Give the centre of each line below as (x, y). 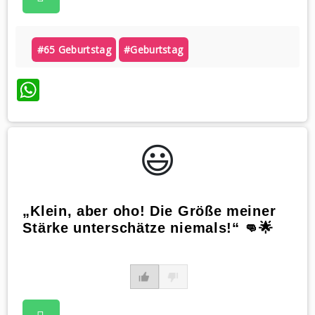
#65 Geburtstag (74, 49)
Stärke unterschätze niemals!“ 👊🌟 (148, 227)
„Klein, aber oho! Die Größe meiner (149, 211)
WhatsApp (93, 90)
